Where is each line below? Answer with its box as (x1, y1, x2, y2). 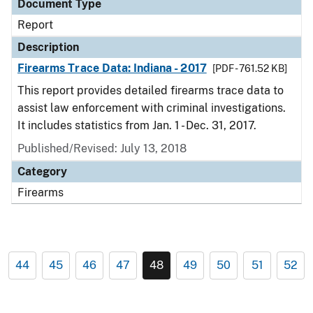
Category (17, 165, 67, 178)
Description (17, 41, 79, 54)
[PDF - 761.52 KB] (212, 63, 287, 74)
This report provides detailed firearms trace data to (17, 84, 284, 97)
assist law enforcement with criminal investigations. (17, 101, 286, 115)
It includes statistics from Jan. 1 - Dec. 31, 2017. (17, 119, 256, 132)
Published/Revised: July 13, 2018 (17, 142, 187, 155)
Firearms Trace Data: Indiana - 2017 (17, 61, 207, 75)
